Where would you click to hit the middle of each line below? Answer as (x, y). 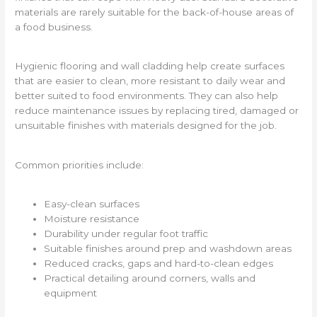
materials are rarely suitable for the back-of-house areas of (155, 12)
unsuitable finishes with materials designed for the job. (146, 126)
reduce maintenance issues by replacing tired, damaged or (157, 111)
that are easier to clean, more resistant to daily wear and (150, 81)
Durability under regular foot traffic (126, 233)
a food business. (54, 27)
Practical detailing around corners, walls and (150, 278)
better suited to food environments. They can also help (147, 96)
